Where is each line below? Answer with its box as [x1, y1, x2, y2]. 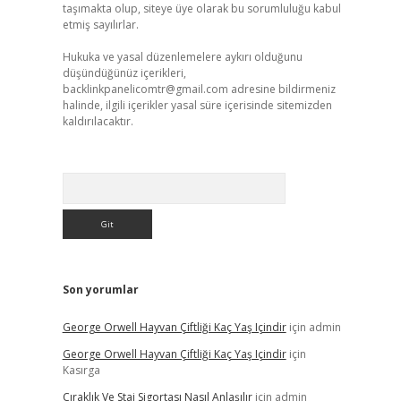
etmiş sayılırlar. [62, 17, 139, 32]
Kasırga [62, 363, 100, 378]
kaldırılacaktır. [62, 114, 133, 129]
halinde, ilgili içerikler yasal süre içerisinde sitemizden [62, 98, 332, 113]
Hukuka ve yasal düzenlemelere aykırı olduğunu [62, 49, 303, 64]
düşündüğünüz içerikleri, [62, 65, 186, 81]
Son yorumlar [62, 282, 139, 297]
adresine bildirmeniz [227, 81, 336, 97]
